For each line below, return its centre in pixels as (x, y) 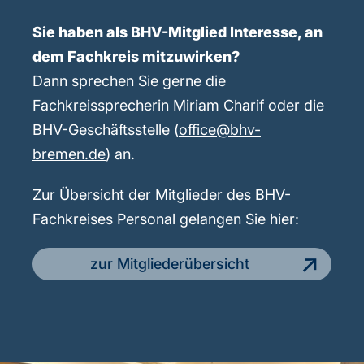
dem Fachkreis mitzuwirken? (136, 57)
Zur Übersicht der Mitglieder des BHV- (162, 195)
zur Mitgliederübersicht (170, 264)
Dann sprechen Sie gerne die (129, 81)
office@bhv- (220, 130)
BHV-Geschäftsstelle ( (106, 130)
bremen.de (69, 154)
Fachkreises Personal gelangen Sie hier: (166, 219)
